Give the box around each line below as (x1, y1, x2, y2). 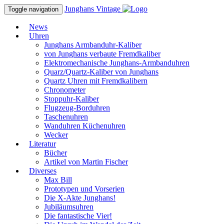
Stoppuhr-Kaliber (44, 94, 99, 103)
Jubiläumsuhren (44, 202, 93, 211)
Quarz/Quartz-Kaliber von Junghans (44, 67, 158, 76)
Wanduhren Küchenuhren (44, 121, 125, 130)
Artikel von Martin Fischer (44, 157, 128, 166)
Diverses (29, 166, 56, 175)
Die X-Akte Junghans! (44, 193, 115, 202)
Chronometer (44, 85, 85, 94)
